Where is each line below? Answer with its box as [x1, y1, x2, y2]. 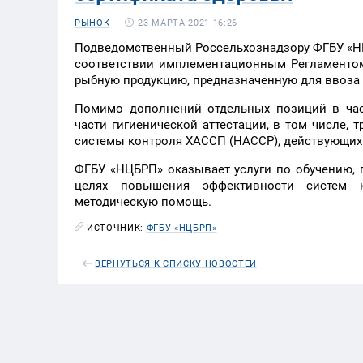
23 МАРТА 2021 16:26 [138, 17, 237, 28]
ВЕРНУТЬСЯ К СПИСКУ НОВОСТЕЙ [95, 258, 257, 269]
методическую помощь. [75, 194, 211, 209]
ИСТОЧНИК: [87, 223, 147, 233]
